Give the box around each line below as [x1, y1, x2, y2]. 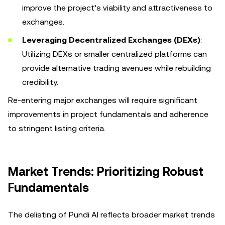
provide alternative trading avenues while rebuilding [22, 63, 211, 73]
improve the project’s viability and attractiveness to [22, 3, 212, 13]
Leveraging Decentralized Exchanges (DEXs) [22, 35, 200, 45]
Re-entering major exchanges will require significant [8, 95, 197, 105]
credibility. [22, 77, 58, 87]
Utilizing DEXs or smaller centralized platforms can [22, 49, 207, 59]
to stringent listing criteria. [8, 124, 105, 133]
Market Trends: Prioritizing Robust [8, 165, 203, 179]
